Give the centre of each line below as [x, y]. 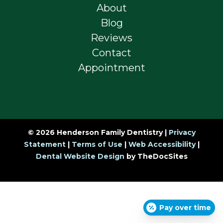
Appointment [111, 68]
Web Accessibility [162, 144]
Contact [111, 53]
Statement [45, 144]
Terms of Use [97, 144]
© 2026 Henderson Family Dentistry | [98, 132]
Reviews [111, 38]
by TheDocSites [156, 156]
